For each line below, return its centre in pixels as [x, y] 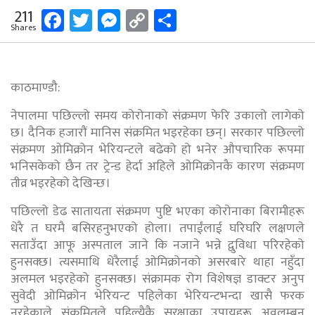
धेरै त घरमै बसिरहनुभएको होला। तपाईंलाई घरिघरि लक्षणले [157, 228]
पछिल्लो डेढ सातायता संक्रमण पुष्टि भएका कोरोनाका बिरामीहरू [157, 211]
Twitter [127, 20]
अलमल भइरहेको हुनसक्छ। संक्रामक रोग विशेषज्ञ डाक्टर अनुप [157, 279]
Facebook [108, 20]
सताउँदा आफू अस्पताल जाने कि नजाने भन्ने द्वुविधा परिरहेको [157, 245]
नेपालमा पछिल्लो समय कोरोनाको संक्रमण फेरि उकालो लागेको [157, 116]
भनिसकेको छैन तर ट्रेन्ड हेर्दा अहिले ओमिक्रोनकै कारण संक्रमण [157, 166]
